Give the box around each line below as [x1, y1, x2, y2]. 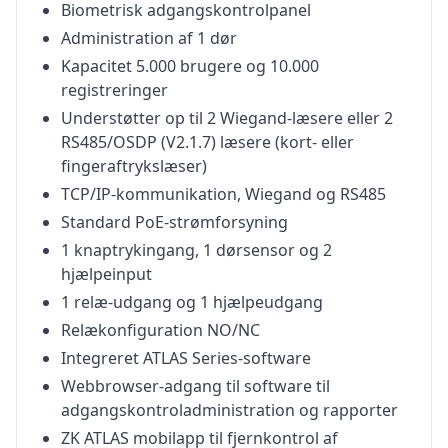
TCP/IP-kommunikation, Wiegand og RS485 [61, 183, 386, 205]
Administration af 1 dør [61, 27, 237, 49]
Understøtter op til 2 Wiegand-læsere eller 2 [61, 107, 393, 129]
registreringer [61, 79, 168, 101]
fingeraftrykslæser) [61, 155, 207, 177]
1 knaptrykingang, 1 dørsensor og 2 [61, 239, 332, 261]
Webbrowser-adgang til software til [61, 375, 330, 397]
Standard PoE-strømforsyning [61, 211, 288, 233]
